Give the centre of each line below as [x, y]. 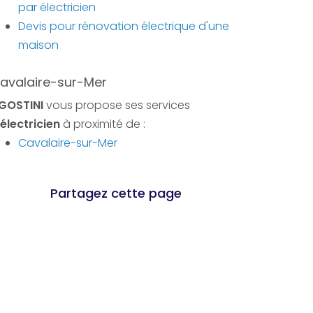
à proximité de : [103, 124]
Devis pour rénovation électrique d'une [124, 26]
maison [38, 45]
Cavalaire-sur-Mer [68, 143]
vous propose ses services [117, 105]
